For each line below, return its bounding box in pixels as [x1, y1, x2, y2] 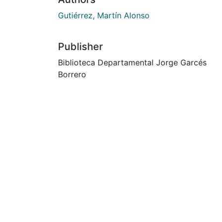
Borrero [58, 69, 86, 79]
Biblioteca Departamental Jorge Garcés [58, 57, 207, 67]
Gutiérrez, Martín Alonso [58, 10, 150, 20]
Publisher [58, 40, 103, 53]
